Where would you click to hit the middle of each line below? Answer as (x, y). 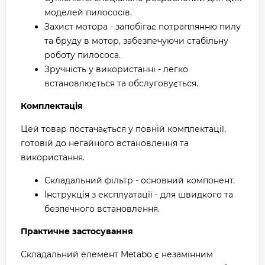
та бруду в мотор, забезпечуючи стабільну (136, 41)
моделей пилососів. (88, 12)
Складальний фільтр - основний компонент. (140, 180)
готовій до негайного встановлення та (105, 143)
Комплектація (52, 106)
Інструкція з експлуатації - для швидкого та (139, 195)
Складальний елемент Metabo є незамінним (117, 254)
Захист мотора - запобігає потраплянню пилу (143, 27)
